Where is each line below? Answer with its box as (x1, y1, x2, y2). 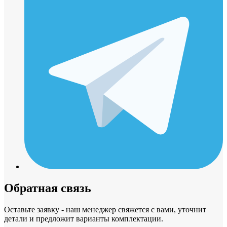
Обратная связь (4, 181, 91, 195)
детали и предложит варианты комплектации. (4, 214, 163, 223)
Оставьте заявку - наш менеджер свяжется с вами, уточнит (4, 205, 206, 214)
